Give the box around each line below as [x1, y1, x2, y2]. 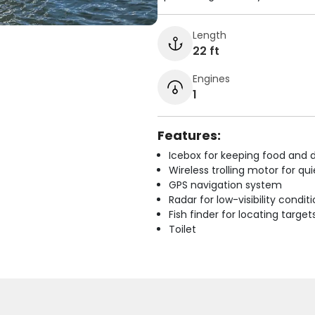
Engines [193, 71, 230, 86]
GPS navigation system [169, 178, 282, 192]
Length [193, 27, 226, 42]
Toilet [169, 222, 196, 236]
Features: [157, 127, 221, 144]
